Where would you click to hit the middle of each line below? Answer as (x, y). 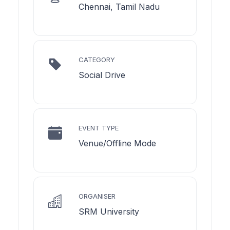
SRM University (109, 211)
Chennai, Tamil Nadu (119, 6)
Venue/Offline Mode (117, 143)
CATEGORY (97, 59)
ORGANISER (97, 196)
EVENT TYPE (99, 128)
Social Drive (102, 75)
